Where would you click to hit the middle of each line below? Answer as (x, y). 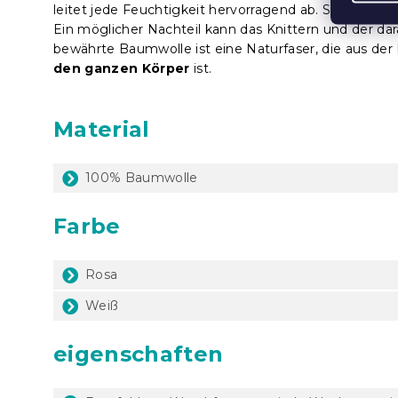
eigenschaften (139, 354)
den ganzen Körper (122, 68)
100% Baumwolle (142, 177)
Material (102, 129)
